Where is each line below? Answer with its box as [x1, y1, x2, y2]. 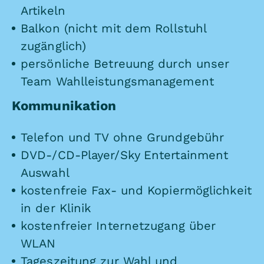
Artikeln [21, 3, 65, 18]
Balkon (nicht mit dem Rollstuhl [21, 21, 207, 35]
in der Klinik [21, 201, 91, 216]
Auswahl [21, 166, 70, 180]
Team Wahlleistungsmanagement [21, 74, 214, 88]
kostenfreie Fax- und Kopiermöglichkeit [21, 183, 252, 198]
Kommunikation [12, 97, 117, 113]
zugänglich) [21, 38, 87, 53]
